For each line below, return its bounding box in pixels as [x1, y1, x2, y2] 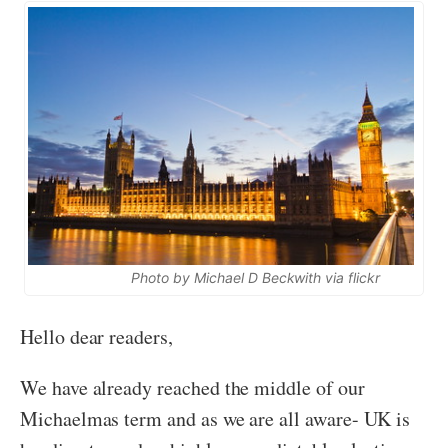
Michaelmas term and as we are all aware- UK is [20, 404, 411, 432]
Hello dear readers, [20, 322, 173, 350]
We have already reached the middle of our [20, 373, 365, 401]
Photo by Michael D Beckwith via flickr [68, 268, 380, 286]
